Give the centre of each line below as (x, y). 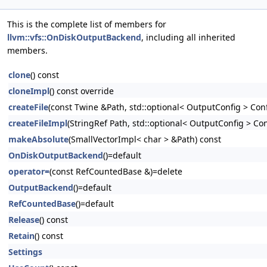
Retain (21, 236)
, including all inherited (188, 37)
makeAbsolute (38, 139)
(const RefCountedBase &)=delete (116, 171)
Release (24, 220)
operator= (29, 171)
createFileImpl (38, 123)
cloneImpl (29, 91)
